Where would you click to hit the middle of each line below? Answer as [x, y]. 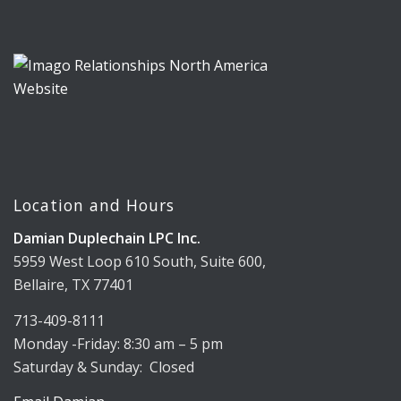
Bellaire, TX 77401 [73, 285]
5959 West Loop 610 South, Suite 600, [140, 262]
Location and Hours [94, 205]
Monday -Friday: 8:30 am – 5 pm [118, 343]
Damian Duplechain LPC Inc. [107, 239]
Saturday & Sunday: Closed [104, 367]
